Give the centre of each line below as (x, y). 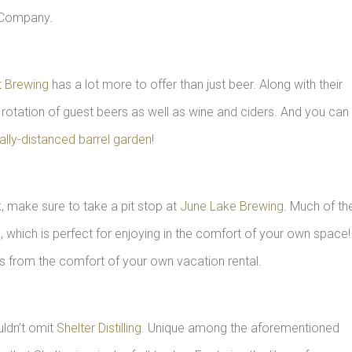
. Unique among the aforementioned (240, 328)
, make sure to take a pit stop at (91, 206)
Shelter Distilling (99, 328)
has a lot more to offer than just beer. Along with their (196, 84)
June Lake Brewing (232, 206)
